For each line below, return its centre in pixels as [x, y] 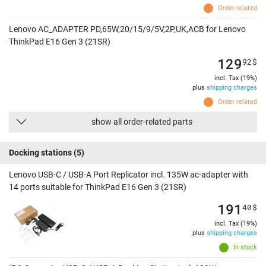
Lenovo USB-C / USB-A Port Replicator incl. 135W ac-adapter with [129, 175]
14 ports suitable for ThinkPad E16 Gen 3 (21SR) [98, 187]
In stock [245, 248]
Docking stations [40, 153]
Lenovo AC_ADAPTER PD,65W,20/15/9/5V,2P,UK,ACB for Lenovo [127, 29]
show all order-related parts [142, 122]
